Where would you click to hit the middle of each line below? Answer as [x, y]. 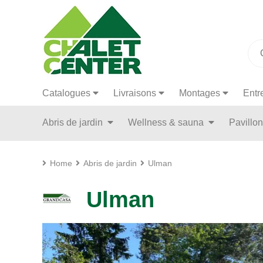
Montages [200, 93]
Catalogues [66, 93]
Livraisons [135, 93]
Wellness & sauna [167, 122]
